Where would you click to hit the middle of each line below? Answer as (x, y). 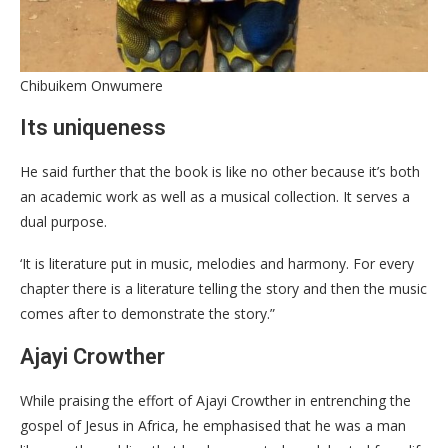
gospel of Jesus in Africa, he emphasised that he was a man (213, 426)
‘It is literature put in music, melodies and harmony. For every (217, 264)
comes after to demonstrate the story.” (147, 314)
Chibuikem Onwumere (91, 86)
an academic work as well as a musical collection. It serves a (215, 197)
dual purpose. (63, 222)
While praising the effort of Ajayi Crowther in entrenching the (215, 401)
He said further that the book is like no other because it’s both (220, 172)
